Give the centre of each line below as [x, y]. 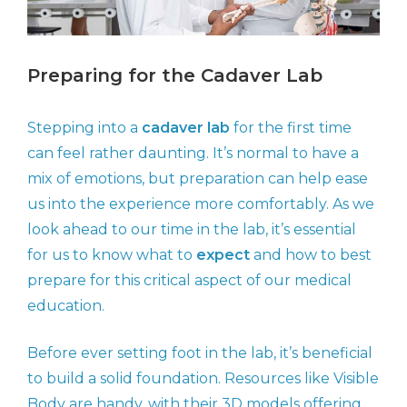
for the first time [291, 128]
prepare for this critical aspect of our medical [189, 281]
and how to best [311, 255]
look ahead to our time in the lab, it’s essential [192, 230]
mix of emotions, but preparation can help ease [198, 179]
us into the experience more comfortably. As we [201, 204]
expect [223, 255]
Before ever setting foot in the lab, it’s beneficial [200, 353]
